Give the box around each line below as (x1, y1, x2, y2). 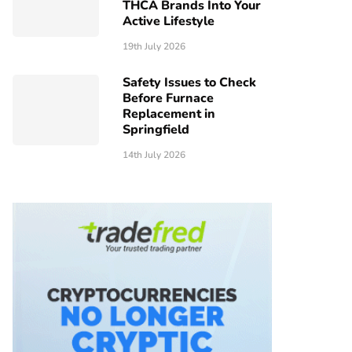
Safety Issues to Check (123, 74, 256, 91)
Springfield (123, 121, 189, 138)
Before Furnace (123, 90, 214, 107)
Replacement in (123, 105, 215, 123)
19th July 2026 (123, 40, 185, 53)
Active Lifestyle (123, 13, 214, 30)
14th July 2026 (123, 148, 185, 161)
